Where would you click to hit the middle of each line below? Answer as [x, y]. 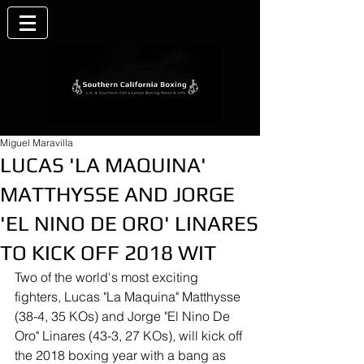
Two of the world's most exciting [108, 277]
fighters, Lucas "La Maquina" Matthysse [129, 297]
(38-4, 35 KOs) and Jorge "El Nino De [124, 316]
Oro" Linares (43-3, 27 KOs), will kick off [130, 336]
